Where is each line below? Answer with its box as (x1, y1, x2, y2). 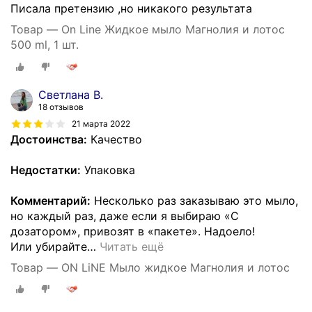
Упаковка (81, 162, 135, 177)
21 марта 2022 (72, 118, 130, 130)
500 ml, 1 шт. (10, 38, 79, 52)
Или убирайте (10, 239, 87, 253)
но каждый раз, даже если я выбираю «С (10, 208, 239, 223)
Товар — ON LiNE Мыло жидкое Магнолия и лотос (10, 260, 290, 274)
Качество (87, 132, 142, 146)
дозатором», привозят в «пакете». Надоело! (10, 224, 255, 238)
